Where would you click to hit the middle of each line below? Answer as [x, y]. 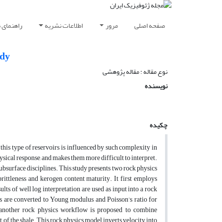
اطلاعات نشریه [64, 26]
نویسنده [156, 86]
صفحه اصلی [150, 26]
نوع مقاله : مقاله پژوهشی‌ [135, 72]
